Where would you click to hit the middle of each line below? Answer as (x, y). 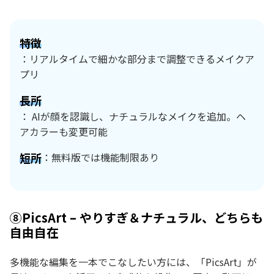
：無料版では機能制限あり (100, 157)
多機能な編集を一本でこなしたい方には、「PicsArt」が (133, 261)
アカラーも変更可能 (64, 131)
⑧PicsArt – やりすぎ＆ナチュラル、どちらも (136, 217)
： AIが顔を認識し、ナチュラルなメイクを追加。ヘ (133, 116)
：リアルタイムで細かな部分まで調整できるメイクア (137, 58)
